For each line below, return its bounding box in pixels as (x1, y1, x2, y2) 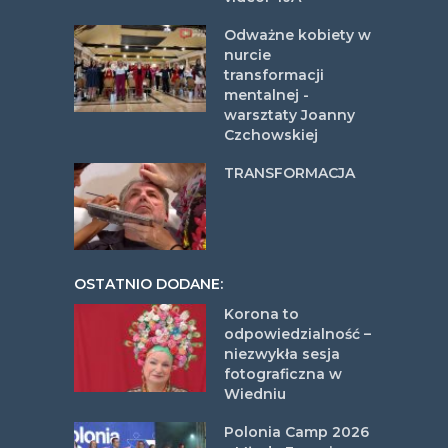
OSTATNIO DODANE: (74, 275, 223, 294)
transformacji (224, 65, 324, 84)
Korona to (224, 305, 299, 324)
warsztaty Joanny (224, 105, 355, 124)
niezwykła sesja (224, 345, 340, 364)
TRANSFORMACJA (224, 163, 355, 182)
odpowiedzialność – (224, 325, 371, 344)
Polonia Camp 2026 (224, 423, 369, 442)
